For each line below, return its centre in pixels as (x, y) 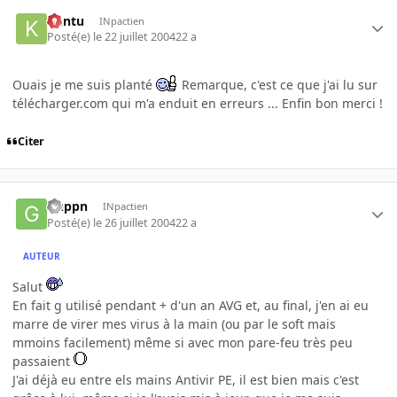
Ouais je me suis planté (84, 84)
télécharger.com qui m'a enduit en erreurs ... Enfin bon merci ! (198, 103)
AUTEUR (42, 257)
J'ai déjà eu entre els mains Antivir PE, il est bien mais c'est (186, 379)
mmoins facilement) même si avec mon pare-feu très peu (183, 342)
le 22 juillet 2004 (135, 36)
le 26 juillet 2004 (135, 222)
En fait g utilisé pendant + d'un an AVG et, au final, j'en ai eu (191, 305)
